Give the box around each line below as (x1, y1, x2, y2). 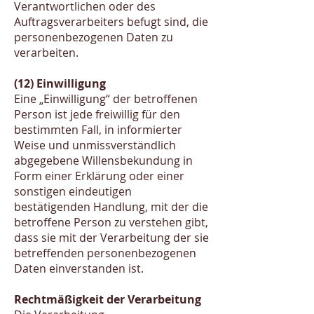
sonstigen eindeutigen (14, 184, 132, 199)
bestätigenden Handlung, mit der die (14, 199, 208, 214)
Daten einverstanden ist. (14, 261, 144, 276)
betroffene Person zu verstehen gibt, (14, 214, 208, 230)
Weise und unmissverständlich (14, 137, 176, 153)
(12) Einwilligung (14, 76, 106, 91)
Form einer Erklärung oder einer (14, 168, 184, 184)
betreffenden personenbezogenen (14, 245, 196, 261)
